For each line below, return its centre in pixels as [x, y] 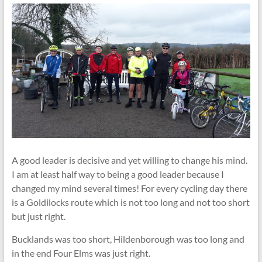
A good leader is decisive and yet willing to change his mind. [129, 160]
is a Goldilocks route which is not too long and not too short [130, 202]
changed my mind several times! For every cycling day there [129, 188]
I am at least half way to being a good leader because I [118, 174]
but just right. [38, 216]
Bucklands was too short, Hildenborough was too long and [128, 239]
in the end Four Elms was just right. [81, 253]
